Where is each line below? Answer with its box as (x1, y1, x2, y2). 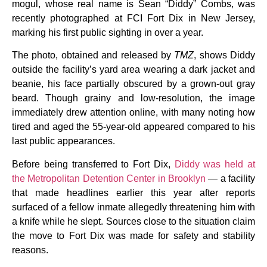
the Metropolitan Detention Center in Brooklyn (12, 173, 206, 184)
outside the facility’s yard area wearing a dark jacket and (12, 64, 255, 75)
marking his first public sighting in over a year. (12, 27, 203, 38)
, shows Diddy (194, 50, 255, 61)
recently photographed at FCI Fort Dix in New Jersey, (12, 13, 255, 23)
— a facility (205, 173, 255, 184)
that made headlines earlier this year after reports (12, 187, 255, 198)
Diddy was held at (174, 159, 256, 169)
